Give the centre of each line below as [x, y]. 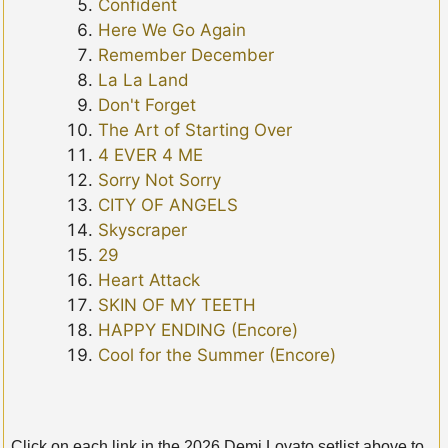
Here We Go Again [172, 30]
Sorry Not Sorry [160, 180]
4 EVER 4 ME [151, 155]
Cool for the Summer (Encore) [217, 355]
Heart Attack [149, 280]
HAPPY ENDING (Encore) [198, 330]
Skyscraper [143, 230]
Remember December [186, 55]
